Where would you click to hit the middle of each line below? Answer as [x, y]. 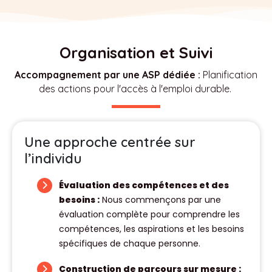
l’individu [53, 158]
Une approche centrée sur [110, 142]
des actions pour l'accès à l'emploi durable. [136, 89]
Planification [229, 75]
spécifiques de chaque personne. [130, 243]
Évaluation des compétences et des [144, 185]
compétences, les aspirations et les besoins [151, 229]
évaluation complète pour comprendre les [149, 214]
